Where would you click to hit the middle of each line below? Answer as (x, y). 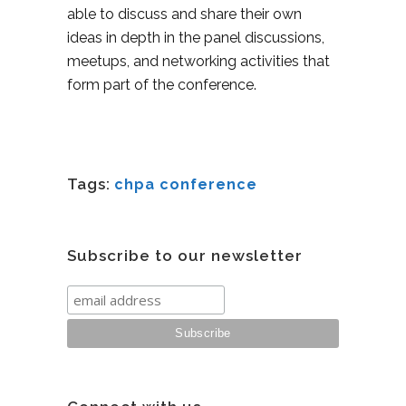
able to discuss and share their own (184, 14)
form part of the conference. (162, 85)
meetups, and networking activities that (198, 62)
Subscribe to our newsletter (185, 256)
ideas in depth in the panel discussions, (196, 38)
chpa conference (186, 185)
